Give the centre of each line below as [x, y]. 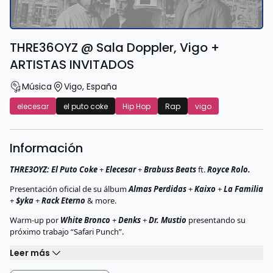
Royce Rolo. [228, 169]
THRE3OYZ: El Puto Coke [54, 169]
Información [46, 148]
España [102, 86]
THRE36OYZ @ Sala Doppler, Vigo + [115, 48]
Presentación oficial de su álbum [69, 189]
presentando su [216, 220]
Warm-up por [34, 220]
